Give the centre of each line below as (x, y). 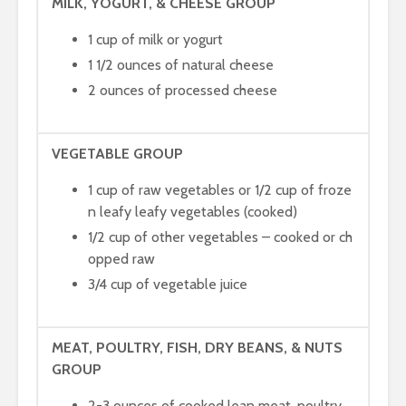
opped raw (121, 259)
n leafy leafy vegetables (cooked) (193, 212)
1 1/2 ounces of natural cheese (181, 65)
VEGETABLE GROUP (117, 154)
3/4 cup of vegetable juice (168, 284)
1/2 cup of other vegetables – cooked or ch (220, 237)
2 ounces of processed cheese (183, 90)
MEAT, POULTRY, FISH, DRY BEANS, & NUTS (197, 348)
